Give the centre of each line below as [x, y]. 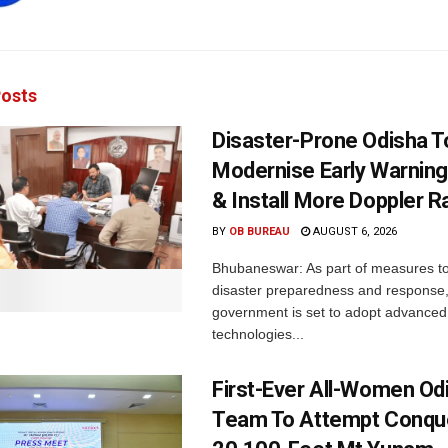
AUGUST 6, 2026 [353, 232]
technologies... [258, 334]
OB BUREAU [259, 232]
